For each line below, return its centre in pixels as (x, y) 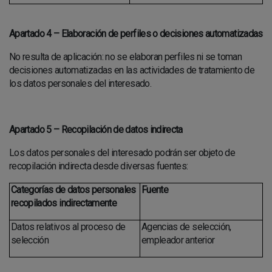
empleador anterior (178, 240)
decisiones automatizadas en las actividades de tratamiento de (132, 70)
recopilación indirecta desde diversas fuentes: (99, 166)
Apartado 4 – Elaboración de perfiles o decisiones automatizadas (136, 34)
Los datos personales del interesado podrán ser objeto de (122, 153)
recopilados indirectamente (64, 203)
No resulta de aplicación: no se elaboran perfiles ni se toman (125, 57)
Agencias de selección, (186, 227)
